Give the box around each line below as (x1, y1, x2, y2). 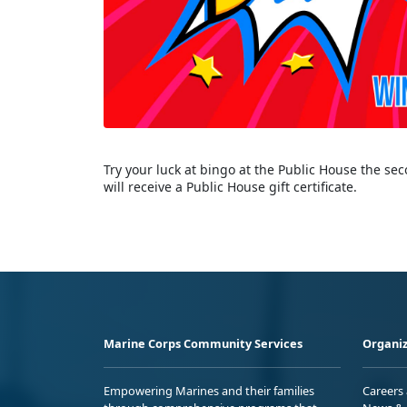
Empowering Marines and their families (104, 382, 314, 400)
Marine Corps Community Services (104, 335, 303, 352)
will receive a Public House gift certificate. (104, 178, 357, 196)
